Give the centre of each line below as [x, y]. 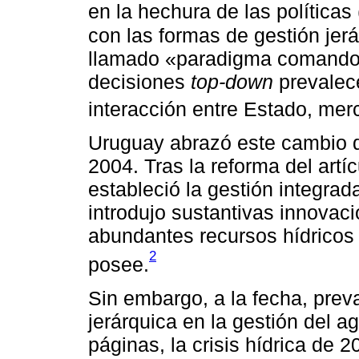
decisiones [139, 81]
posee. [119, 265]
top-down [232, 81]
